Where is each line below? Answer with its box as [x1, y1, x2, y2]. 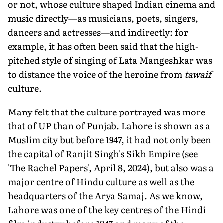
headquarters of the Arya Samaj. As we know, [8, 188, 203, 202]
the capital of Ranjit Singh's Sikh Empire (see [8, 146, 198, 160]
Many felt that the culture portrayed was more [8, 105, 205, 118]
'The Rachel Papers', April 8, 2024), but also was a [8, 160, 214, 174]
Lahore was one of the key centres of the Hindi [8, 202, 206, 216]
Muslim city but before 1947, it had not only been [8, 132, 211, 146]
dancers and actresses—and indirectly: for [8, 25, 188, 39]
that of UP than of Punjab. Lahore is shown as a [8, 118, 210, 132]
